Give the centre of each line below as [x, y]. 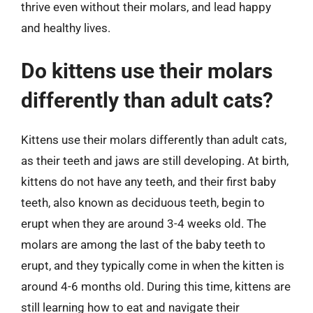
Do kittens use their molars [147, 71]
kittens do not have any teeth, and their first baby [148, 181]
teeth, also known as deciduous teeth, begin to [143, 202]
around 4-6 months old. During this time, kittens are [156, 286]
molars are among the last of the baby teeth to [143, 244]
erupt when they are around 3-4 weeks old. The [144, 223]
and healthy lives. [66, 28]
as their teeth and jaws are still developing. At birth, [155, 160]
